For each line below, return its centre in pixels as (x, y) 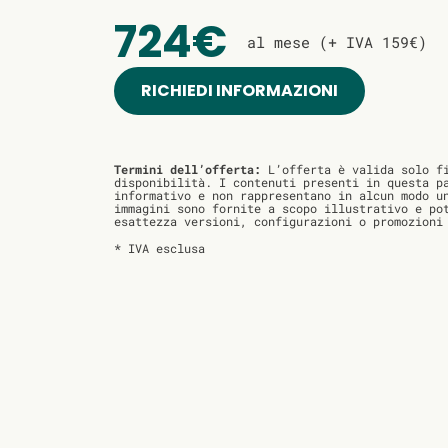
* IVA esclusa (159, 248)
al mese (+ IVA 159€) (337, 42)
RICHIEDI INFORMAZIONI (239, 91)
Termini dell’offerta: (187, 169)
